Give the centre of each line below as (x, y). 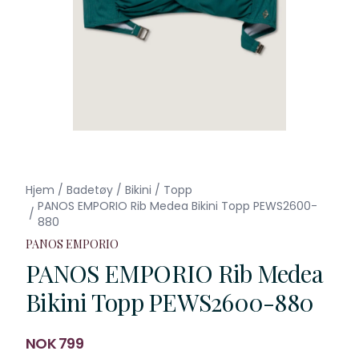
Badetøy (90, 190)
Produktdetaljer (72, 335)
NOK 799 (54, 343)
